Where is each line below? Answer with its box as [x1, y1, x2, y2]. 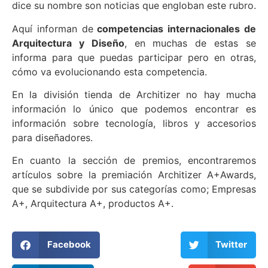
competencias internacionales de [93, 22, 257, 35]
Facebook [47, 239, 91, 251]
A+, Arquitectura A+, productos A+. [12, 197, 173, 210]
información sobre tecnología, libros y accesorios [12, 117, 256, 130]
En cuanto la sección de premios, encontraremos [12, 154, 256, 167]
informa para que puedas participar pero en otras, [12, 51, 256, 63]
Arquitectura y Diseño [12, 36, 124, 49]
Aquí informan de [12, 22, 93, 35]
